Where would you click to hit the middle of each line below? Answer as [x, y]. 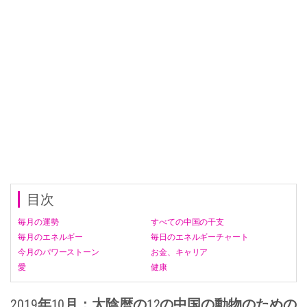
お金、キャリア [180, 252]
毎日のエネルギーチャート [200, 237]
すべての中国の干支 [188, 222]
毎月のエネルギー [51, 237]
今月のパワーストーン [59, 252]
